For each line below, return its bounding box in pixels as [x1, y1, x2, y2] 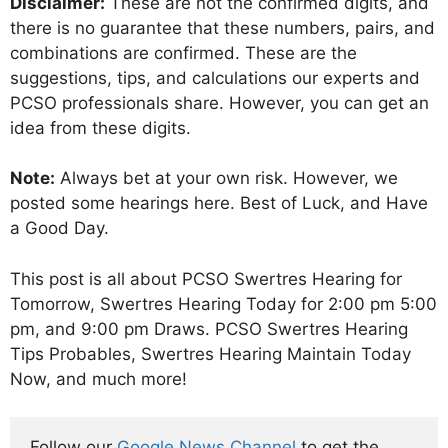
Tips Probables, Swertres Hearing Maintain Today [10, 343, 411, 364]
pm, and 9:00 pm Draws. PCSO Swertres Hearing [10, 318, 408, 339]
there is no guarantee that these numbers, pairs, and [10, 17, 435, 38]
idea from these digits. [10, 117, 191, 138]
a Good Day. [10, 218, 109, 239]
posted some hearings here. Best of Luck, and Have [10, 193, 428, 214]
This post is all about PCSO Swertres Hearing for [10, 268, 402, 289]
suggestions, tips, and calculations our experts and [10, 67, 420, 88]
